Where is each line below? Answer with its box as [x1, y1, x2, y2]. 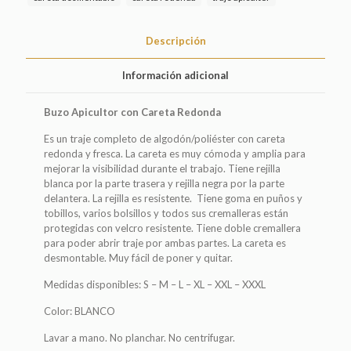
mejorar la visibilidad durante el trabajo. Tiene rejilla [44, 162, 281, 175]
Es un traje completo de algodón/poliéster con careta [44, 132, 286, 146]
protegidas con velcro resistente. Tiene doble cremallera [44, 222, 302, 235]
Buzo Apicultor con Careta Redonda [44, 106, 222, 119]
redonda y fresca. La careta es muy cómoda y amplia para [44, 147, 306, 161]
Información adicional [122, 69, 229, 82]
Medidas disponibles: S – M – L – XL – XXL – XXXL [44, 278, 266, 291]
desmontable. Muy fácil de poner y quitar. [44, 251, 233, 265]
